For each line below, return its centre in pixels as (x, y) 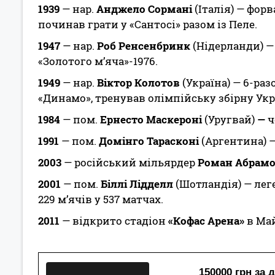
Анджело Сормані (145, 9)
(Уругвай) (230, 119)
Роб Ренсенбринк (145, 46)
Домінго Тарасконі (150, 141)
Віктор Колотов (140, 83)
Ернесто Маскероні (151, 119)
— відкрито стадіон (114, 221)
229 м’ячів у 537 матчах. (101, 199)
